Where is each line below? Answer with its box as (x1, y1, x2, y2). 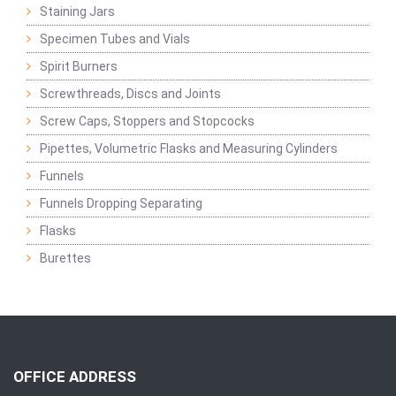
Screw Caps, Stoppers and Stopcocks (40, 114, 255, 128)
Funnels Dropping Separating (40, 196, 202, 210)
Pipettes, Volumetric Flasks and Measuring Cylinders (40, 141, 338, 156)
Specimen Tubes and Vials (40, 32, 190, 46)
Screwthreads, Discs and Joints (40, 87, 221, 101)
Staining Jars (40, 4, 115, 19)
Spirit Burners (40, 59, 118, 73)
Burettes (40, 251, 91, 265)
